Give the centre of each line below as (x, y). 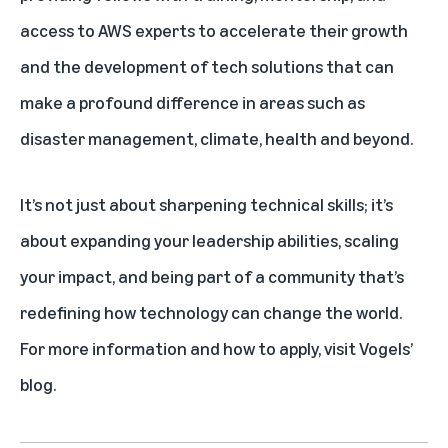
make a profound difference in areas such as (192, 101)
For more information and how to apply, (172, 347)
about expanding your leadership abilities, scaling (209, 239)
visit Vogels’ (368, 347)
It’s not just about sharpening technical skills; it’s (206, 203)
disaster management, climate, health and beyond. (216, 137)
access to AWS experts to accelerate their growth (214, 29)
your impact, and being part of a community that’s (212, 275)
